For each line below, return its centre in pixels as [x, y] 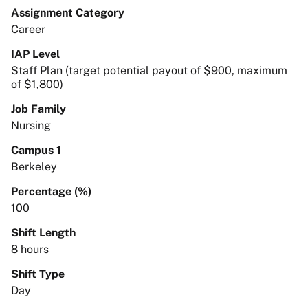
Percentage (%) [51, 191]
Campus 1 [36, 150]
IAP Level [35, 54]
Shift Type [38, 274]
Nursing [31, 125]
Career [28, 29]
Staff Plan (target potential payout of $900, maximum [149, 70]
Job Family [38, 109]
